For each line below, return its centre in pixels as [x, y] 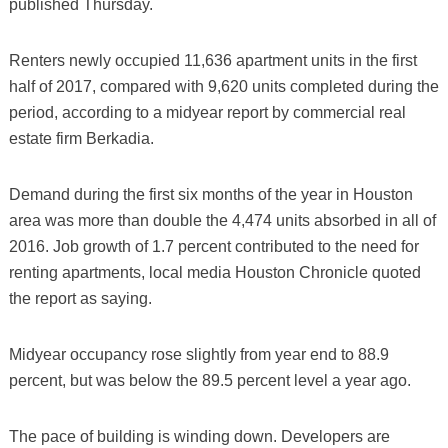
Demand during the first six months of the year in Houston [210, 194]
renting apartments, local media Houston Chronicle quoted [214, 272]
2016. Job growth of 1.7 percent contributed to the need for [213, 246]
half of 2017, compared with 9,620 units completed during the [223, 86]
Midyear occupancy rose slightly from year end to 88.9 [198, 354]
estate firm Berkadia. [81, 138]
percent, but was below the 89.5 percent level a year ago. [209, 380]
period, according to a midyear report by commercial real [207, 112]
